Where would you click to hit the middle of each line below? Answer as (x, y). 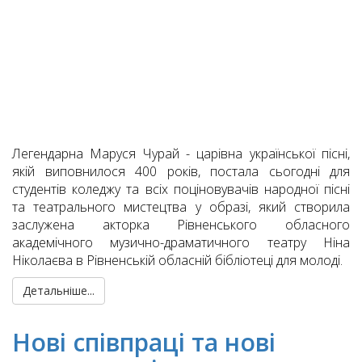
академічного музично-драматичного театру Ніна (181, 243)
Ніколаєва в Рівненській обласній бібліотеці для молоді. (177, 261)
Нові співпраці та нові (144, 343)
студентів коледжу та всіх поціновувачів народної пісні (181, 189)
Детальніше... (59, 291)
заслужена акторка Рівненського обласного (181, 225)
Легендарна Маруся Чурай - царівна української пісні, (181, 154)
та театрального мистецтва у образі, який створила (181, 207)
